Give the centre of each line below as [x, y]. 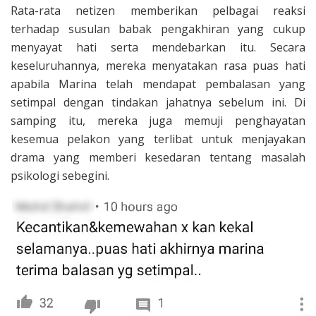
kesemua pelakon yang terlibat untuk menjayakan [158, 139]
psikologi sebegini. [60, 175]
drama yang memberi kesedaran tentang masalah [158, 157]
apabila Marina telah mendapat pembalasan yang [158, 84]
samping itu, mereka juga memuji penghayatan [158, 120]
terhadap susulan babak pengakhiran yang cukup [158, 29]
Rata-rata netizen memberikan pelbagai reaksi [158, 10]
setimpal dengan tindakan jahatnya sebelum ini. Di [158, 102]
